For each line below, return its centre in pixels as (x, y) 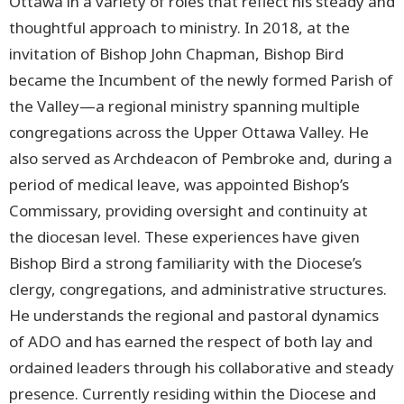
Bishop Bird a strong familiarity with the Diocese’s (185, 262)
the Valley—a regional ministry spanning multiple (184, 106)
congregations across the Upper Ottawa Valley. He (189, 132)
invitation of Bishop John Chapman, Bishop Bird (176, 53)
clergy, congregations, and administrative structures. (198, 289)
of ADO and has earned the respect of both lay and (191, 341)
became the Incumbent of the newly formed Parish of (201, 79)
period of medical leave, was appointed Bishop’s (179, 184)
